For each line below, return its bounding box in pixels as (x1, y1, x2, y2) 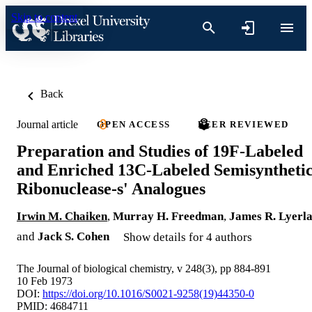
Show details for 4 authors (123, 230, 252, 244)
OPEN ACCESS (97, 119, 171, 130)
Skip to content (11, 11, 77, 23)
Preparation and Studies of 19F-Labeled (17, 141, 303, 160)
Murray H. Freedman (113, 209, 224, 223)
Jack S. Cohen (38, 229, 109, 243)
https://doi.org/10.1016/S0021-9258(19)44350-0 (42, 287, 254, 299)
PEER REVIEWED (198, 119, 290, 130)
